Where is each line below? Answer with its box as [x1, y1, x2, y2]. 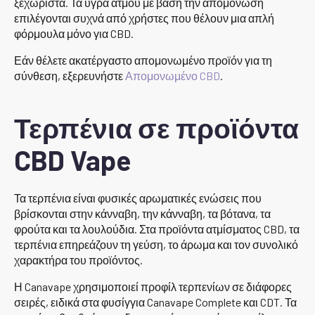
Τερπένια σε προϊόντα [14, 110, 299, 144]
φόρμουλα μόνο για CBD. [14, 26, 134, 40]
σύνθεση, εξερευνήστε [14, 68, 125, 82]
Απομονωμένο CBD [125, 68, 220, 82]
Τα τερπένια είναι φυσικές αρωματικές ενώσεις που [14, 191, 262, 205]
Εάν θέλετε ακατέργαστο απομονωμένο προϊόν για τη [14, 53, 272, 67]
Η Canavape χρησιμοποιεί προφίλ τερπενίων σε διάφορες [14, 279, 292, 293]
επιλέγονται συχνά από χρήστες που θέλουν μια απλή [14, 11, 274, 25]
